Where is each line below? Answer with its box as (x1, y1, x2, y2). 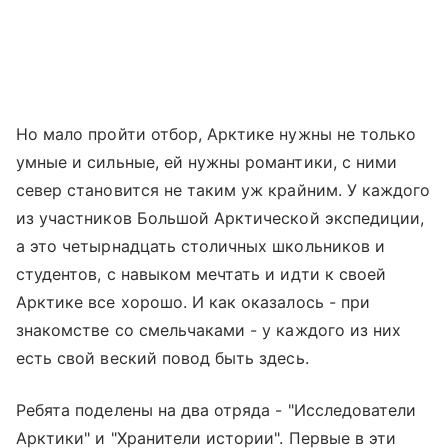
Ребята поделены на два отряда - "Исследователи (16, 399, 417, 420)
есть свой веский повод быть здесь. (16, 347, 309, 368)
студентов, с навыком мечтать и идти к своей (16, 263, 387, 284)
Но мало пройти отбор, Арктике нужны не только (16, 123, 417, 144)
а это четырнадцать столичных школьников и (16, 235, 385, 256)
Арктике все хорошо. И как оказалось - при (16, 291, 370, 312)
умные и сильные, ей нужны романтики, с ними (16, 151, 398, 172)
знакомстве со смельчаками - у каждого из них (16, 319, 402, 340)
